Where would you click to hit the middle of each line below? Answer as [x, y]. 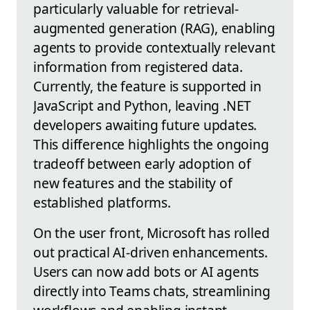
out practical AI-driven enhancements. [151, 252]
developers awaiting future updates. [145, 125]
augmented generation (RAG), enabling [155, 28]
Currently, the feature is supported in [147, 86]
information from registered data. [138, 66]
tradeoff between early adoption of [142, 163]
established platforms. [102, 202]
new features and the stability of [133, 183]
